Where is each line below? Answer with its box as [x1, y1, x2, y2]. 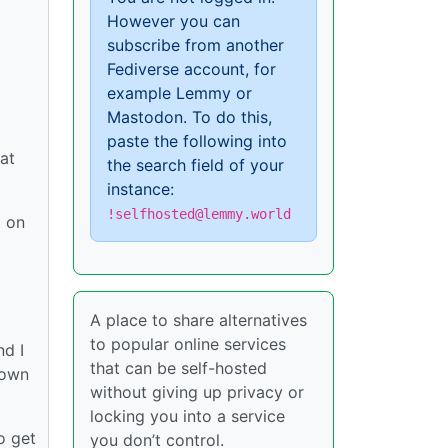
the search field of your [107, 155, 284, 176]
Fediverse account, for [107, 59, 276, 80]
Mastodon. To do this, [107, 107, 272, 128]
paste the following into [107, 131, 287, 152]
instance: [107, 179, 174, 200]
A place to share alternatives [90, 310, 307, 331]
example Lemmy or [107, 83, 252, 104]
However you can [107, 11, 240, 32]
